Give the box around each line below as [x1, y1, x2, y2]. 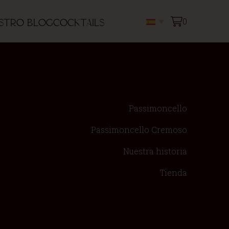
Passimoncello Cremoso [91, 124, 187, 135]
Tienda [159, 167, 187, 178]
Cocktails [53, 17, 105, 28]
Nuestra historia [123, 146, 187, 156]
